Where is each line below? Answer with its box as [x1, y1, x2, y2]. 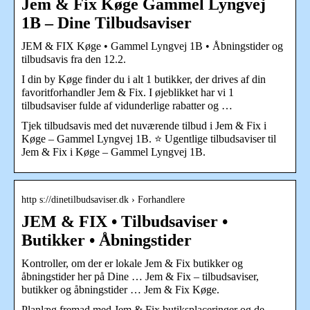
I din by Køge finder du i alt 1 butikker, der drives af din [21, 73, 266, 85]
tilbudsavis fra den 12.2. [21, 53, 126, 65]
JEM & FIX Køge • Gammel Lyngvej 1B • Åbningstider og [21, 39, 283, 52]
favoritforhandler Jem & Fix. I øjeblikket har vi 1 [21, 86, 234, 98]
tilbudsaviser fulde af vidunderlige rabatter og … [21, 99, 232, 111]
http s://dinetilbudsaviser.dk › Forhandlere [21, 194, 185, 205]
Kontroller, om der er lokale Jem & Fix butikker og [21, 257, 243, 269]
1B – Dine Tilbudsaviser [21, 13, 192, 32]
